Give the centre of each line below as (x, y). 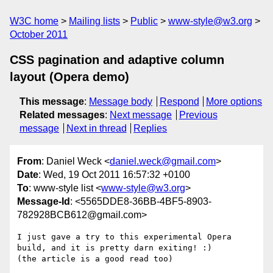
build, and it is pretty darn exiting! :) (115, 248)
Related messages (62, 115)
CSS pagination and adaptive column (117, 60)
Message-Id (44, 202)
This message (52, 101)
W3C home (34, 21)
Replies (151, 128)
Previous (198, 115)
